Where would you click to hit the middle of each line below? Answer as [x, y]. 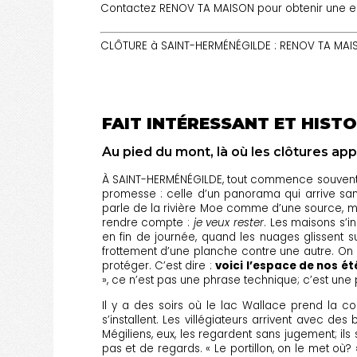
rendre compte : [147, 223]
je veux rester [229, 223]
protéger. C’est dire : [159, 266]
